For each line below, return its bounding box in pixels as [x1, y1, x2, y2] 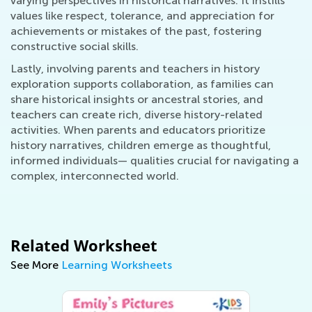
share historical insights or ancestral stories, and [10, 93, 263, 106]
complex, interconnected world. [10, 169, 179, 182]
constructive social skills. [10, 40, 139, 53]
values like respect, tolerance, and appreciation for [10, 9, 274, 22]
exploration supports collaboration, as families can [10, 77, 274, 91]
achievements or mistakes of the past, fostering [10, 24, 262, 38]
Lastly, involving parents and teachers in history [10, 62, 260, 75]
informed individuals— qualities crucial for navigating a [10, 154, 299, 167]
